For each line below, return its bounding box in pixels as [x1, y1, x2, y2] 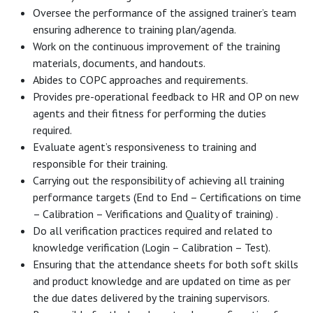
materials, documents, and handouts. [33, 55, 208, 70]
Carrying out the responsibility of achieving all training [33, 173, 284, 187]
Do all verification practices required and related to [33, 223, 272, 238]
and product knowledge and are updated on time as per [33, 273, 291, 288]
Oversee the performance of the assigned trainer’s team [33, 5, 296, 20]
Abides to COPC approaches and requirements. [33, 72, 248, 87]
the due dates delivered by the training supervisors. [33, 290, 270, 305]
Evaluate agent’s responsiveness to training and [33, 139, 256, 154]
